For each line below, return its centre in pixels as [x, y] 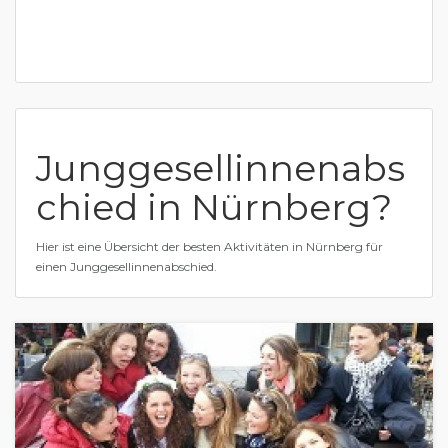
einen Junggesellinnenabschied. [126, 266]
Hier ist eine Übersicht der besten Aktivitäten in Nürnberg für [209, 246]
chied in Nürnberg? [214, 207]
